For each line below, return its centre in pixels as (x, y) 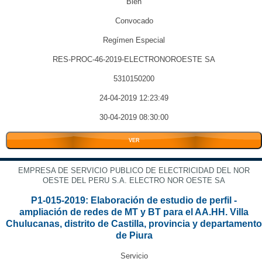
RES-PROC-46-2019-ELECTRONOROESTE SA (134, 59)
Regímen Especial (134, 40)
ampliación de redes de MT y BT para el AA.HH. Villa (134, 212)
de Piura (134, 235)
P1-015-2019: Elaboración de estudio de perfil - (134, 200)
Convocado (134, 21)
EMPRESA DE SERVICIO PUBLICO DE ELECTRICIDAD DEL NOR (134, 170)
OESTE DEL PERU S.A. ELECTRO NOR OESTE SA (134, 180)
